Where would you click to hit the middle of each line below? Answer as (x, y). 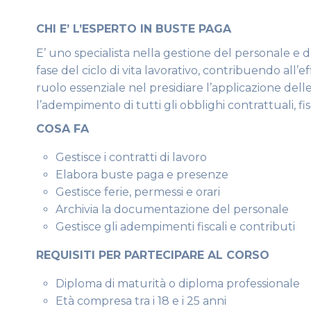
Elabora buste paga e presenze (142, 175)
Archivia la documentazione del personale (172, 210)
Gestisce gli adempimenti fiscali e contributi (175, 227)
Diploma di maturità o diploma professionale (178, 284)
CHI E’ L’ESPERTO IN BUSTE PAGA (134, 29)
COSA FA (62, 129)
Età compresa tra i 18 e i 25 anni (141, 301)
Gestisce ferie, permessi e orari (138, 192)
